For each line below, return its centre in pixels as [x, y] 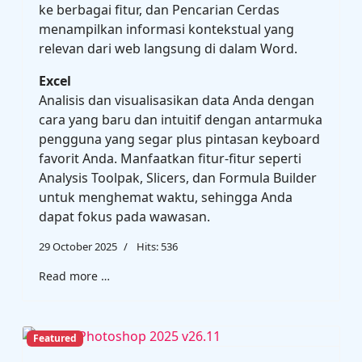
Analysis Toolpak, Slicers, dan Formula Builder [178, 178]
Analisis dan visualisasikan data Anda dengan [177, 100]
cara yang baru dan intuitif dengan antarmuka [181, 120]
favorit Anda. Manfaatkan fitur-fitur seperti [170, 158]
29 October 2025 [78, 246]
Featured [55, 339]
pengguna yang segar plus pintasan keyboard [179, 139]
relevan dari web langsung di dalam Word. [168, 48]
